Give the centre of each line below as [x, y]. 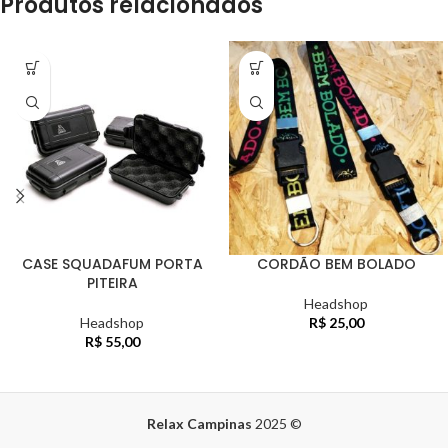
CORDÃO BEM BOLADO [336, 263]
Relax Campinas [199, 423]
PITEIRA [112, 282]
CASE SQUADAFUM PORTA [112, 263]
